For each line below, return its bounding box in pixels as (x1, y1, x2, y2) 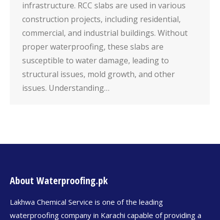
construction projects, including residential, (22, 14, 181, 25)
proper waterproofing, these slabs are (22, 41, 164, 53)
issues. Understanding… (22, 82, 110, 94)
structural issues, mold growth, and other (22, 69, 175, 80)
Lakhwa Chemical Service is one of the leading (10, 197, 163, 207)
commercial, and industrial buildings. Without (22, 27, 188, 39)
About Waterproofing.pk (10, 174, 108, 188)
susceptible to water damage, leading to (22, 55, 169, 66)
